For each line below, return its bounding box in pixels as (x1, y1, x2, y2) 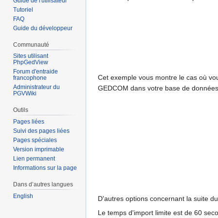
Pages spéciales (13, 137, 57, 144)
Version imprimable (13, 146, 65, 153)
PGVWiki (13, 90, 37, 97)
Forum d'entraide (13, 68, 58, 75)
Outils (13, 107, 29, 114)
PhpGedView (13, 59, 49, 66)
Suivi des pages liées (13, 127, 70, 135)
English (13, 192, 34, 200)
